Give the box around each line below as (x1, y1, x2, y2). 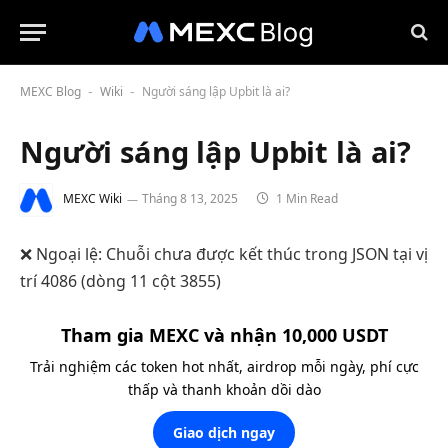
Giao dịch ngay (173, 422, 275, 442)
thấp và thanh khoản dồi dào (127, 379, 321, 399)
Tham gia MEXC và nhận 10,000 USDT (60, 322, 388, 347)
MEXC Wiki (63, 190, 122, 208)
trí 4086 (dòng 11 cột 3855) (20, 270, 221, 292)
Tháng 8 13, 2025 (142, 190, 238, 208)
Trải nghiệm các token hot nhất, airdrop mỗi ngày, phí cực (29, 356, 419, 376)
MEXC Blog (20, 83, 81, 100)
